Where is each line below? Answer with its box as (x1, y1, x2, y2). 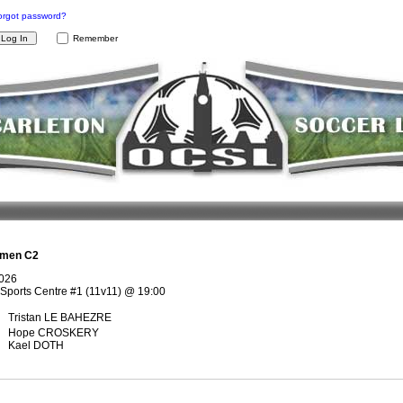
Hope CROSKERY (7, 327, 99, 339)
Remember (72, 33, 118, 43)
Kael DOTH (7, 339, 64, 352)
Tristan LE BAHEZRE (7, 311, 112, 324)
